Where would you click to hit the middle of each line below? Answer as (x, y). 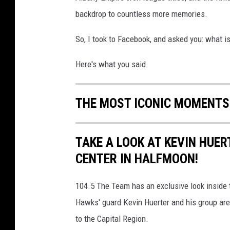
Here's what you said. (112, 64)
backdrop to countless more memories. (141, 14)
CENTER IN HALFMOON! (137, 159)
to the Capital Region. (112, 219)
